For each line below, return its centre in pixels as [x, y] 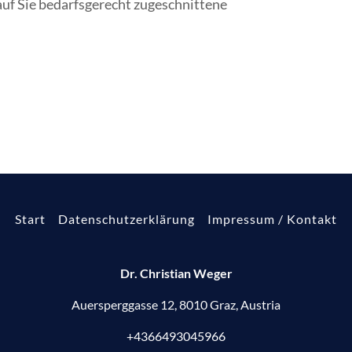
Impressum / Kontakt [273, 219]
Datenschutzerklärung [126, 219]
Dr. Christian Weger [176, 273]
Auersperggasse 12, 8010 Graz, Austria [176, 304]
